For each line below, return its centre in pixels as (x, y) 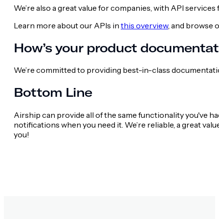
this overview (144, 25)
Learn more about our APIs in (67, 25)
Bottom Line (53, 92)
